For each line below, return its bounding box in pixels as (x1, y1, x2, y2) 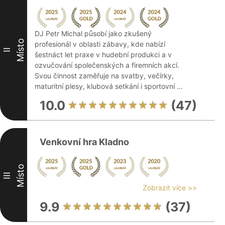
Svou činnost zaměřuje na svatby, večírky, (35, 71, 174, 80)
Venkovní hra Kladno (40, 137, 129, 147)
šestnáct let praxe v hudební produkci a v (35, 50, 172, 59)
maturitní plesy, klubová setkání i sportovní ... (35, 82, 183, 90)
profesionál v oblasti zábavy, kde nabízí (35, 40, 165, 48)
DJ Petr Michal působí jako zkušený (35, 29, 152, 38)
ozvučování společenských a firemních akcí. (35, 61, 179, 69)
